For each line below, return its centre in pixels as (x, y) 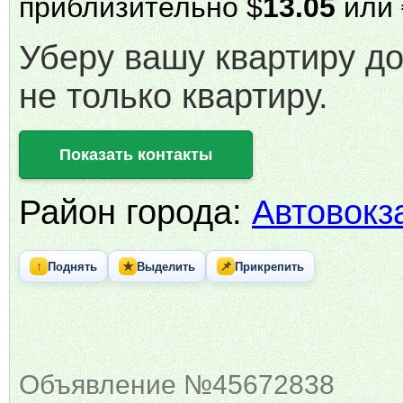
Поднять (72, 266)
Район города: (135, 212)
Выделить (166, 266)
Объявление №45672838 (177, 384)
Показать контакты (136, 155)
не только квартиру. (174, 96)
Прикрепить (269, 266)
